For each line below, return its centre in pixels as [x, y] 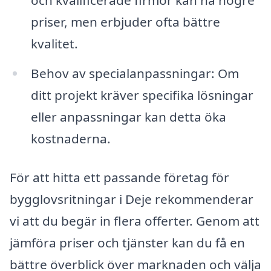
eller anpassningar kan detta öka [128, 117]
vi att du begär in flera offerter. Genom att [135, 221]
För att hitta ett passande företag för [119, 178]
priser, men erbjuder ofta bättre [125, 21]
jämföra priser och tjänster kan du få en [127, 243]
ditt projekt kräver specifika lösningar [142, 95]
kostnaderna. [70, 139]
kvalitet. [54, 43]
